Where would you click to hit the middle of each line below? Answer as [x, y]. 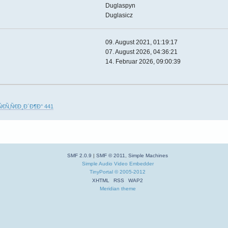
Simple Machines [148, 156]
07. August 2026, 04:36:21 [142, 52]
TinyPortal [102, 172]
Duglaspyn [121, 5]
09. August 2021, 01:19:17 [142, 42]
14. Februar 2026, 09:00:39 [143, 61]
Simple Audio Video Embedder [118, 164]
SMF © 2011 [111, 156]
